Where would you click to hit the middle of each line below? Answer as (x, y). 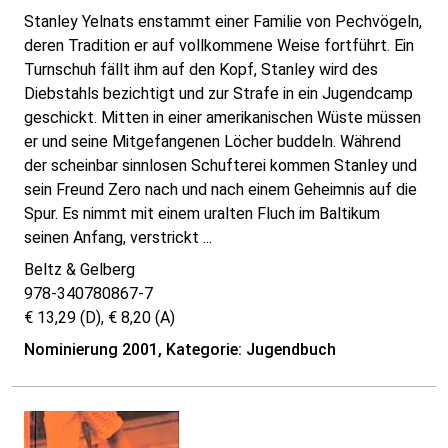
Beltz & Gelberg (79, 270)
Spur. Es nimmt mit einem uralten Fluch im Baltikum (202, 214)
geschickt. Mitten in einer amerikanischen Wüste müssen (222, 118)
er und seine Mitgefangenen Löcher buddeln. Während (212, 142)
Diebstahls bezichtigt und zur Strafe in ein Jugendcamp (218, 94)
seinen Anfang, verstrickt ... (118, 238)
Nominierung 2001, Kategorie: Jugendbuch (180, 350)
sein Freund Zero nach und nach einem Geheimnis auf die (220, 190)
